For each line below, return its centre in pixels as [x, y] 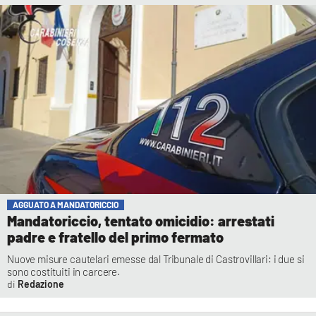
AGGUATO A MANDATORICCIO [66, 205]
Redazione [41, 284]
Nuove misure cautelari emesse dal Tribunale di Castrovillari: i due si [156, 259]
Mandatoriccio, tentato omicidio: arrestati [141, 221]
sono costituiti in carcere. [63, 272]
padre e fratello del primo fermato [115, 237]
